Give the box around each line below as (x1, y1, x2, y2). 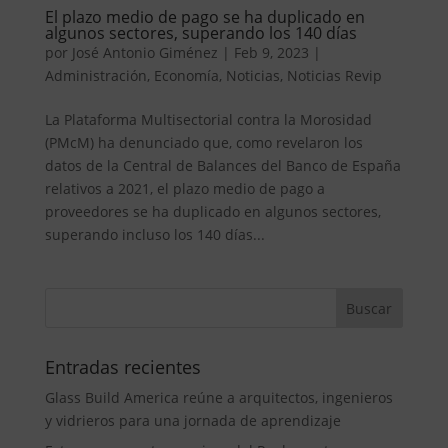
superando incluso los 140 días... (44, 225, 265, 244)
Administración (44, 66, 147, 85)
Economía (153, 66, 219, 85)
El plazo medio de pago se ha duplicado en (44, 6, 365, 28)
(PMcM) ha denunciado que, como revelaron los (44, 133, 363, 152)
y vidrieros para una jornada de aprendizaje (44, 411, 341, 430)
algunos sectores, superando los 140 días (44, 22, 357, 44)
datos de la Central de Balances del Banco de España (44, 156, 401, 175)
